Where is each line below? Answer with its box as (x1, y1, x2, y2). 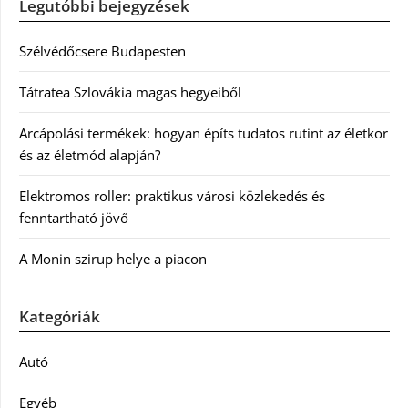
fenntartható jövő (19, 209, 128, 227)
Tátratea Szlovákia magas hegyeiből (19, 83, 241, 101)
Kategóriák (19, 306, 100, 327)
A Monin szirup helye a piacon (19, 250, 207, 268)
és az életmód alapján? (19, 146, 160, 164)
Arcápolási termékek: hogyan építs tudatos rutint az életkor (19, 124, 388, 142)
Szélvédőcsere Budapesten (19, 42, 186, 60)
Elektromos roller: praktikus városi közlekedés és (19, 187, 325, 205)
